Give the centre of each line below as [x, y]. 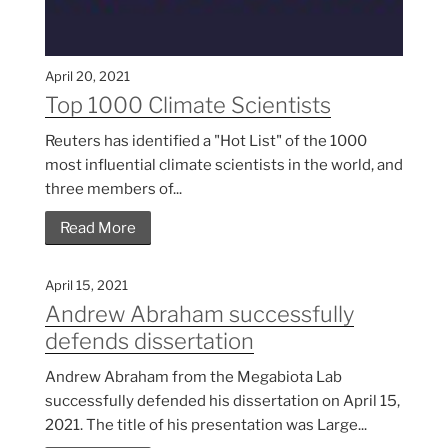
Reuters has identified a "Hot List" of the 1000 [206, 140]
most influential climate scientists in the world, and [224, 164]
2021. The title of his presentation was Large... [206, 424]
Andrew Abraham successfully [199, 313]
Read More [98, 227]
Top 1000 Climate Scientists [188, 104]
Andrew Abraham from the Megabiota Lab [193, 376]
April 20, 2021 [87, 75]
